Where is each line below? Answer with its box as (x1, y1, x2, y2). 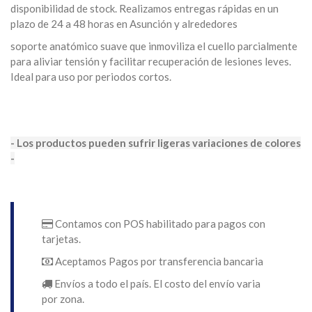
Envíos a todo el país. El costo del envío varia (54, 277, 260, 290)
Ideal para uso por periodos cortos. (10, 70, 171, 84)
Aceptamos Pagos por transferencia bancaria (55, 255, 263, 268)
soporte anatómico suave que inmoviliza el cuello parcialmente (10, 40, 297, 53)
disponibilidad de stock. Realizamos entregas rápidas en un (10, 2, 279, 15)
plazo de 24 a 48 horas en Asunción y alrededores (10, 17, 237, 31)
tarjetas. (42, 233, 81, 246)
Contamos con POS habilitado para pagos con (55, 217, 265, 231)
